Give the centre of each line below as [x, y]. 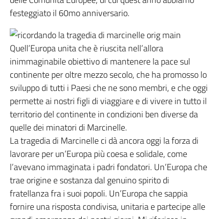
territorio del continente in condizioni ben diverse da [104, 114]
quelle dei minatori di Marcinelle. [68, 127]
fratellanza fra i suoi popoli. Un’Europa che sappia [99, 193]
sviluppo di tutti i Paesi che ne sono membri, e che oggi [109, 88]
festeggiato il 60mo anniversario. [70, 13]
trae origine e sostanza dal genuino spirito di [89, 180]
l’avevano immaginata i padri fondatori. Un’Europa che [109, 167]
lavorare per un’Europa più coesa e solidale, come [99, 154]
